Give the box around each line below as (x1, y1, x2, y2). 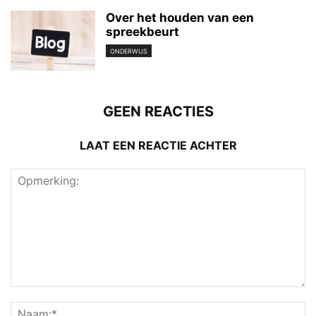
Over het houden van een (106, 10, 254, 25)
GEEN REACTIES (102, 102, 214, 120)
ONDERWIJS (110, 47, 147, 56)
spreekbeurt (106, 24, 179, 39)
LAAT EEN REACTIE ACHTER (79, 138, 237, 152)
